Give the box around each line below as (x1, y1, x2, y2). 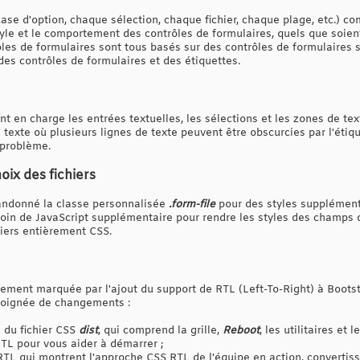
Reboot (223, 323, 260, 337)
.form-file (169, 197, 215, 211)
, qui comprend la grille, (98, 323, 223, 337)
